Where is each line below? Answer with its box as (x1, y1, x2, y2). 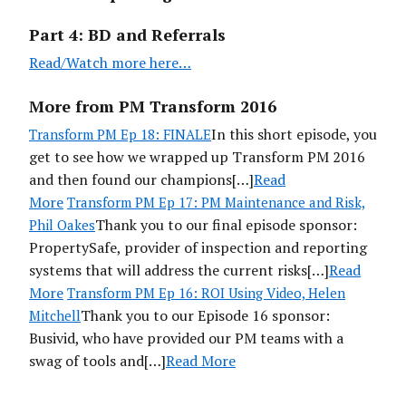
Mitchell (29, 306, 81, 325)
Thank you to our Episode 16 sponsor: (81, 305, 330, 326)
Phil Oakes (29, 216, 95, 235)
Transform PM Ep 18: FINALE (29, 125, 211, 144)
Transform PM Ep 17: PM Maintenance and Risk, (67, 193, 365, 212)
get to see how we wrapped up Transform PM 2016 (29, 147, 365, 168)
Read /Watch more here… (29, 53, 191, 73)
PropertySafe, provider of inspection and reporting (29, 237, 367, 258)
